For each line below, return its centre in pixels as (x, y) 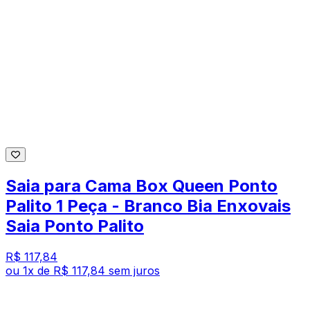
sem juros (134, 271)
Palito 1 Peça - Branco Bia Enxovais (148, 206)
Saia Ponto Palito (75, 226)
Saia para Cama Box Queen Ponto (142, 186)
